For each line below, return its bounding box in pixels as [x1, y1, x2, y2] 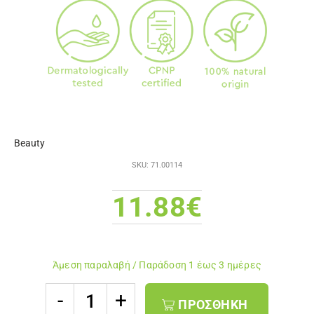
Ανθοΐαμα [46, 288, 89, 300]
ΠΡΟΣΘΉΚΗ [178, 296, 248, 312]
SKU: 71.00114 [132, 161, 182, 170]
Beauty [14, 137, 45, 149]
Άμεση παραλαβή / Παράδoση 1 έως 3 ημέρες [53, 259, 261, 271]
